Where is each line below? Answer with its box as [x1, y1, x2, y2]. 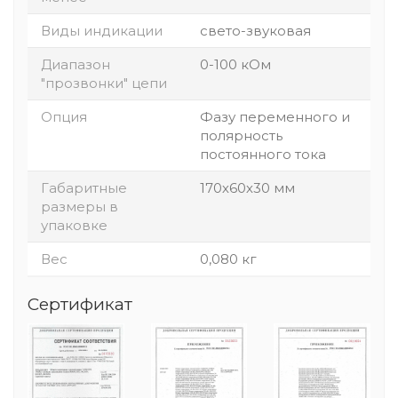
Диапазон [41, 55, 110, 73]
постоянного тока [200, 145, 326, 163]
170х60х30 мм [200, 179, 295, 196]
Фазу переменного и [200, 107, 350, 125]
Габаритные [41, 179, 127, 196]
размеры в [41, 197, 118, 215]
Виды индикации [41, 21, 163, 39]
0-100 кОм [200, 55, 271, 73]
